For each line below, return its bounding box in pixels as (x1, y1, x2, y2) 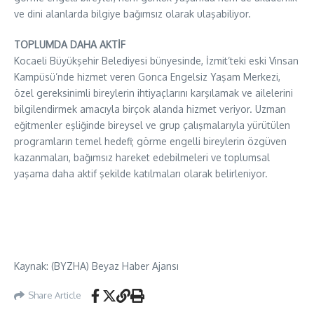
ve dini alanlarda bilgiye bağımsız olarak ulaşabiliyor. (14, 7, 251, 20)
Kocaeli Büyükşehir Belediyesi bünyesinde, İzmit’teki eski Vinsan (14, 54, 299, 67)
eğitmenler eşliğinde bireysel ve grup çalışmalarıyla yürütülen (14, 118, 290, 131)
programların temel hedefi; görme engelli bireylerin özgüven (14, 135, 287, 147)
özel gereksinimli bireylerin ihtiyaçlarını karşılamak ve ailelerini (14, 86, 293, 99)
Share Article (28, 289, 81, 301)
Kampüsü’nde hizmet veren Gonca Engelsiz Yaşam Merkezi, (14, 70, 280, 83)
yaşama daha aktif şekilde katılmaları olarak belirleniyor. (14, 167, 268, 179)
